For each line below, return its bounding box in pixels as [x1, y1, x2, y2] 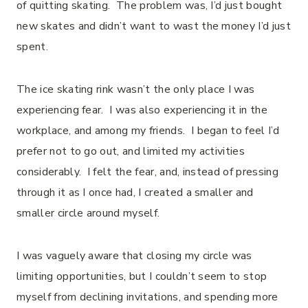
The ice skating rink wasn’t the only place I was [16, 82, 255, 97]
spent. [16, 39, 48, 54]
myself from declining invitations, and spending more [16, 289, 278, 305]
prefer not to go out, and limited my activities [16, 144, 245, 159]
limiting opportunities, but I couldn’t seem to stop [16, 269, 267, 284]
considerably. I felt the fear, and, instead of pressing [16, 164, 278, 179]
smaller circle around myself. [16, 206, 166, 221]
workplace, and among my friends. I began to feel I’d [16, 123, 279, 138]
